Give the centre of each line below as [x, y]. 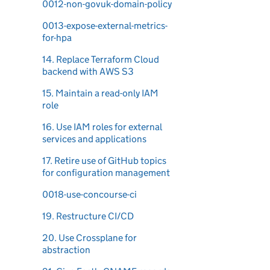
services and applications [94, 139]
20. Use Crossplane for [89, 238]
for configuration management [106, 173]
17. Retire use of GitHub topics [104, 161]
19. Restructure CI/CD [88, 216]
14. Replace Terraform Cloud [101, 59]
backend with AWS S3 [88, 71]
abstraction [66, 250]
